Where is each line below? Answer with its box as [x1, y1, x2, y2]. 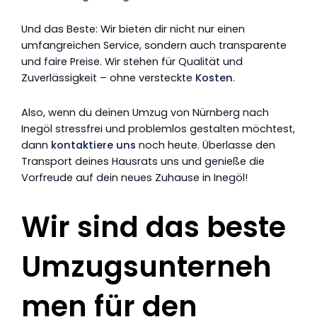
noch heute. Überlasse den [136, 138, 275, 153]
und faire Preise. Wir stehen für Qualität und [21, 54, 243, 69]
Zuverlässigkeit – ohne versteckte [21, 71, 195, 86]
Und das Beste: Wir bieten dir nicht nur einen [21, 22, 245, 37]
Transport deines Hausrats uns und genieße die [21, 154, 265, 169]
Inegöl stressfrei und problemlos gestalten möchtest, [21, 122, 295, 137]
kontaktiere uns [51, 138, 136, 153]
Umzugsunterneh [21, 247, 272, 287]
